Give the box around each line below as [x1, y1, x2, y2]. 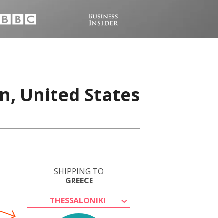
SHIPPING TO [54, 166, 104, 177]
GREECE [65, 175, 93, 186]
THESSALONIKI [49, 195, 106, 206]
